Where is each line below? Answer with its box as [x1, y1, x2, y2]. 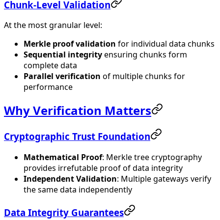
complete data [24, 60, 77, 71]
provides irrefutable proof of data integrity [24, 162, 183, 173]
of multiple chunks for [101, 71, 185, 82]
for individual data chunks [116, 38, 215, 50]
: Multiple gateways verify [117, 173, 211, 184]
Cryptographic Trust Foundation [4, 130, 150, 143]
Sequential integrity [24, 49, 102, 60]
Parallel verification [24, 71, 101, 82]
